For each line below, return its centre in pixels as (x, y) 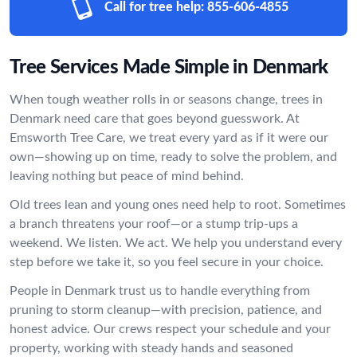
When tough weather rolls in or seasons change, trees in (166, 100)
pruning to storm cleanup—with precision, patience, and (166, 310)
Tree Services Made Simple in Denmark (169, 68)
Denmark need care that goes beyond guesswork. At (155, 119)
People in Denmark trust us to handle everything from (160, 291)
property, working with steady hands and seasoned (151, 348)
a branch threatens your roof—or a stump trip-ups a (154, 224)
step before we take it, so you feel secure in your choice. (167, 262)
